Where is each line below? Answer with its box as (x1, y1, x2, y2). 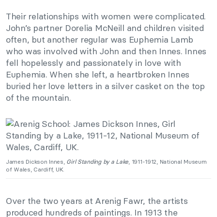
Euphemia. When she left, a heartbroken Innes (6, 68, 190, 80)
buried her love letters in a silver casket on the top (6, 80, 205, 92)
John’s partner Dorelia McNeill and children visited (6, 22, 204, 33)
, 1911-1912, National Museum (128, 157, 207, 165)
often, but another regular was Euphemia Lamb (6, 33, 194, 45)
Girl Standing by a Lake (66, 157, 129, 165)
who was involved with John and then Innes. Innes (6, 45, 207, 57)
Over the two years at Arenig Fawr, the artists (6, 195, 188, 206)
